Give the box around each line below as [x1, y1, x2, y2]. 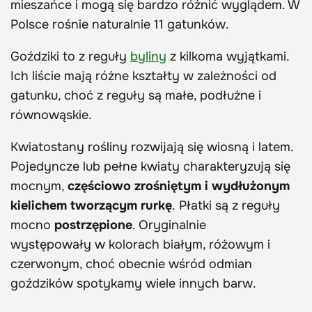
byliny [130, 49, 166, 65]
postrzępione [54, 217, 132, 233]
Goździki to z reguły [10, 49, 130, 65]
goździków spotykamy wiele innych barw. [10, 276, 256, 292]
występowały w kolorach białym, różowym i [10, 237, 270, 253]
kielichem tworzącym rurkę [10, 198, 172, 214]
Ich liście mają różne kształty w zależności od [10, 68, 276, 84]
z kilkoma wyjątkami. [166, 49, 289, 65]
